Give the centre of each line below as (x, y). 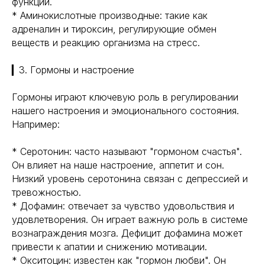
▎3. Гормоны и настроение (73, 70)
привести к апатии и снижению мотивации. (109, 247)
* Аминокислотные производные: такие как (110, 15)
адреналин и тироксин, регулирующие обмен (114, 29)
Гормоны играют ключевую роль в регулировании (125, 97)
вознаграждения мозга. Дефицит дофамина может (127, 233)
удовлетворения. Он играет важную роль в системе (130, 219)
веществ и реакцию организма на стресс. (106, 43)
